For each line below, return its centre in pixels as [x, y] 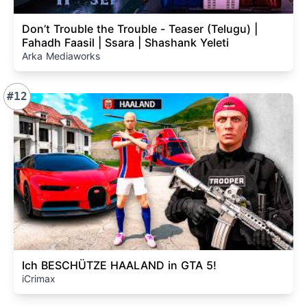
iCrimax [39, 279]
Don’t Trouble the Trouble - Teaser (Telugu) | [140, 28]
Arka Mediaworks [61, 56]
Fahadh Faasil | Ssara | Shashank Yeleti [125, 42]
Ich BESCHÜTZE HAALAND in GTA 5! [119, 265]
